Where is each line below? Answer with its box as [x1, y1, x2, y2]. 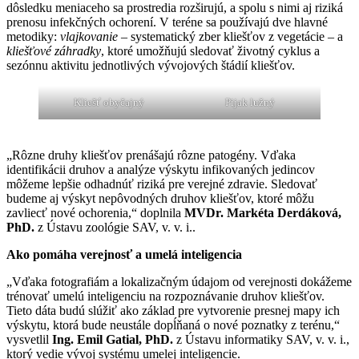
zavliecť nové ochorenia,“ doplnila [6, 206, 184, 220]
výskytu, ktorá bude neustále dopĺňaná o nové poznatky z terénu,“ [6, 318, 340, 333]
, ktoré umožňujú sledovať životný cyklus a [101, 44, 320, 58]
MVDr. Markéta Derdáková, [184, 206, 341, 220]
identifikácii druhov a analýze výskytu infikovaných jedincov [6, 163, 315, 177]
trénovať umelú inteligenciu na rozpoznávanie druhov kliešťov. [6, 289, 325, 304]
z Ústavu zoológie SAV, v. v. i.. [34, 220, 196, 235]
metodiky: [6, 30, 60, 44]
